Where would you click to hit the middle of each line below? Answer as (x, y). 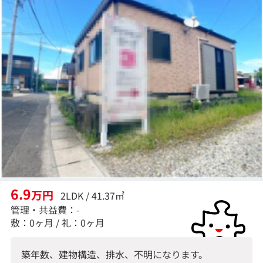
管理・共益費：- (45, 209)
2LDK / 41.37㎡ (92, 195)
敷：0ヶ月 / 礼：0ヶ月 (57, 222)
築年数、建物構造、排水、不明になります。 (114, 254)
